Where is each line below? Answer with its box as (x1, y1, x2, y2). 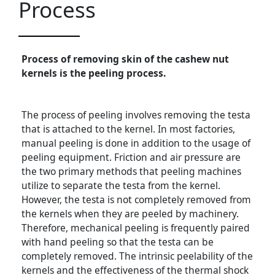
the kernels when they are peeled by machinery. (21, 207, 239, 221)
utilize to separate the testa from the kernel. (21, 179, 220, 193)
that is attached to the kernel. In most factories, (21, 122, 235, 136)
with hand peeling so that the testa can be (21, 235, 214, 249)
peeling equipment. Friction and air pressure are (21, 150, 241, 165)
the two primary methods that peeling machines (21, 165, 241, 179)
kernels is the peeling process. (21, 66, 166, 80)
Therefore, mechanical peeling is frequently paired (21, 221, 250, 235)
